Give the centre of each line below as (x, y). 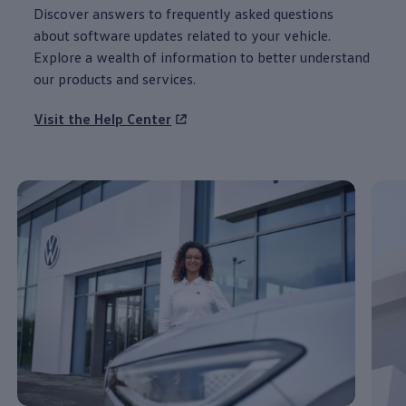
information (199, 57)
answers (119, 13)
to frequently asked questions (240, 13)
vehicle (306, 35)
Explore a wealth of (96, 57)
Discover (62, 13)
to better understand (304, 57)
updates (159, 35)
